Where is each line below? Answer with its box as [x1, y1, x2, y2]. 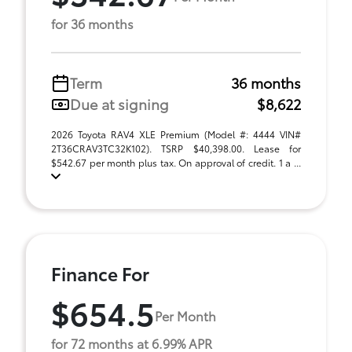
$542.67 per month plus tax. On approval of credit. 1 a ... [51, 156, 301, 169]
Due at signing [70, 93, 169, 114]
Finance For [51, 260, 149, 286]
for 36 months [51, 14, 134, 32]
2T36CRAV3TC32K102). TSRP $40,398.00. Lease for [51, 141, 301, 155]
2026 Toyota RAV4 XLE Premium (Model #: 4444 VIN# [51, 127, 301, 141]
